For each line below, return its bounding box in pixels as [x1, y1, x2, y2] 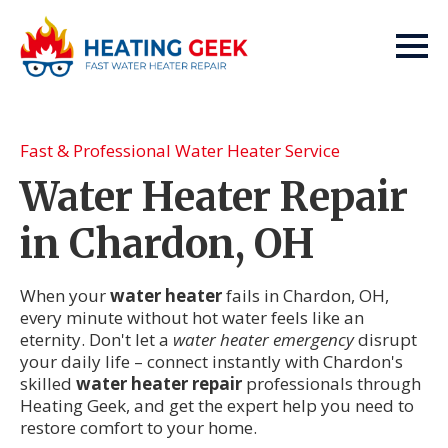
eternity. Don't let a [20, 328, 173, 351]
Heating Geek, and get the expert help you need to [20, 394, 414, 417]
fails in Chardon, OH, [222, 284, 389, 307]
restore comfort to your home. [20, 416, 257, 439]
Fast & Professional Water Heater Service [20, 139, 340, 162]
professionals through [242, 372, 421, 395]
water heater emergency [173, 328, 354, 351]
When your [20, 284, 110, 307]
